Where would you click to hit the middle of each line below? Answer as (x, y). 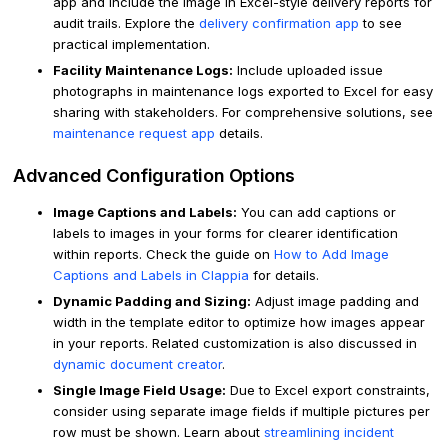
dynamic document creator (137, 364)
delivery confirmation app (279, 23)
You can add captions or (316, 212)
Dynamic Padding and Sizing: (152, 301)
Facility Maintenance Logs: (143, 70)
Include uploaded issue (308, 70)
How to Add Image (331, 254)
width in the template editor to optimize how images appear (239, 322)
